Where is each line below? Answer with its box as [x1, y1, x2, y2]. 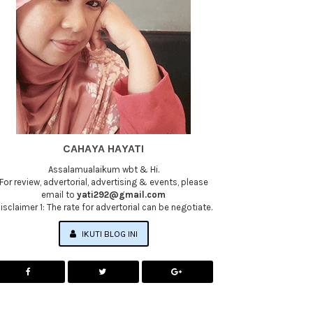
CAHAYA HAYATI [63, 142, 145, 155]
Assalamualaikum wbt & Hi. [48, 164, 159, 175]
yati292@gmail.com [77, 189, 166, 200]
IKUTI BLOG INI [79, 228, 138, 239]
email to [41, 189, 78, 200]
